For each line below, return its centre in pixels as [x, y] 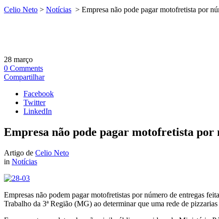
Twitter [34, 102]
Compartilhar [24, 77]
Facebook [39, 94]
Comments [26, 68]
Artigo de [20, 153]
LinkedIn [38, 111]
